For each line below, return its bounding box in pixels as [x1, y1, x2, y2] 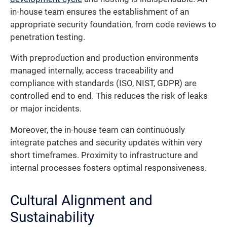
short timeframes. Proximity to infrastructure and [10, 150, 198, 160]
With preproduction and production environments [10, 53, 199, 63]
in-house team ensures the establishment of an [10, 7, 189, 17]
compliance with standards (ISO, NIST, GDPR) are [10, 79, 197, 89]
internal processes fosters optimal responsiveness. [10, 163, 207, 173]
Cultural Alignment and [10, 192, 153, 209]
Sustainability [10, 208, 94, 225]
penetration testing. [10, 32, 85, 42]
